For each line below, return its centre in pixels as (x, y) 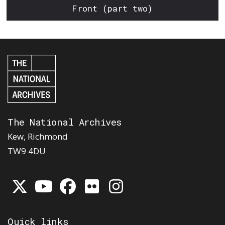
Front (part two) (113, 8)
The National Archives (65, 122)
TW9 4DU (27, 151)
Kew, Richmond (38, 136)
